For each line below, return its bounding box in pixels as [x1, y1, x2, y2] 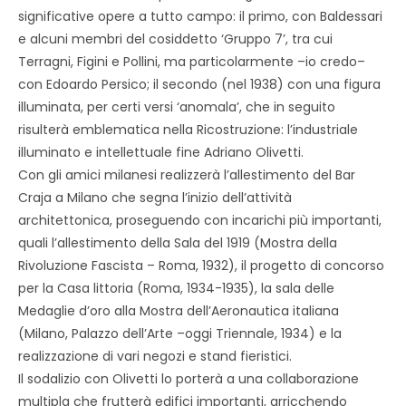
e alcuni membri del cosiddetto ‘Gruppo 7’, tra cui [18, 30, 333, 49]
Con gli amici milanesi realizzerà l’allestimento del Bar [18, 166, 355, 185]
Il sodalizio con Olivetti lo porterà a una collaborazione [18, 370, 359, 389]
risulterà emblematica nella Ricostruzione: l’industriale [18, 121, 358, 140]
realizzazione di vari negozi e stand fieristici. [18, 347, 292, 366]
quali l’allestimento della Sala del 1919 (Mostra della [18, 234, 337, 253]
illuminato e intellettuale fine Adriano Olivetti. [18, 143, 304, 162]
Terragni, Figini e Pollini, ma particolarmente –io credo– [18, 53, 365, 72]
